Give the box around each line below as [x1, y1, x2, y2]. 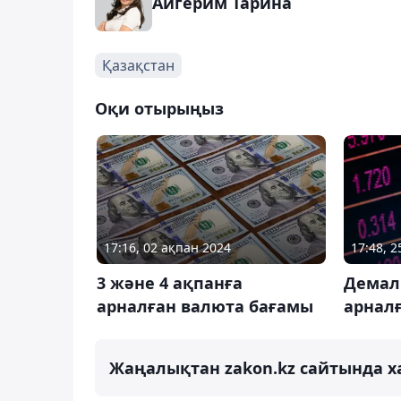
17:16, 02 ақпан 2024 [104, 238, 231, 256]
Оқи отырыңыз [95, 97, 224, 119]
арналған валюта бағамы [97, 294, 313, 317]
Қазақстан [102, 55, 175, 75]
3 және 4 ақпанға [97, 271, 243, 294]
